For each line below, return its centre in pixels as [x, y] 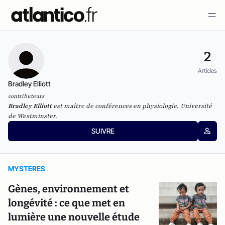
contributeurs [26, 96]
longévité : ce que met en [67, 203]
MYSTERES [27, 168]
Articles [207, 70]
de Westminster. [32, 116]
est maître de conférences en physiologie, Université [132, 106]
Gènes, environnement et [69, 189]
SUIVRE [103, 131]
